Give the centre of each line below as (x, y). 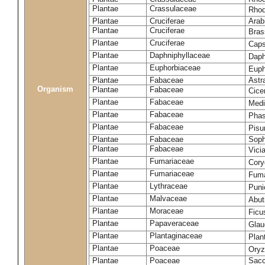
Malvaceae (168, 198)
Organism (56, 89)
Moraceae (167, 211)
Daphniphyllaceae (180, 55)
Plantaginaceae (176, 236)
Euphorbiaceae (175, 68)
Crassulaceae (173, 9)
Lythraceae (169, 186)
